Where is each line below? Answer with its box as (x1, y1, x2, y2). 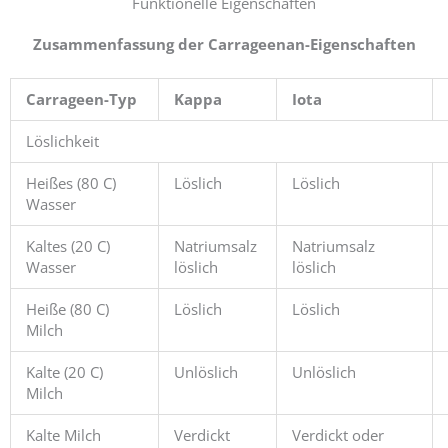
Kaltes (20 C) (25, 236, 110, 257)
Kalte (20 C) (25, 362, 103, 383)
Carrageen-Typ (25, 89, 137, 110)
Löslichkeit (25, 131, 99, 152)
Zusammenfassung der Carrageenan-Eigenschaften (32, 33, 416, 54)
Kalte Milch (25, 425, 101, 446)
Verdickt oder (291, 425, 384, 446)
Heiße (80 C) (25, 299, 109, 320)
